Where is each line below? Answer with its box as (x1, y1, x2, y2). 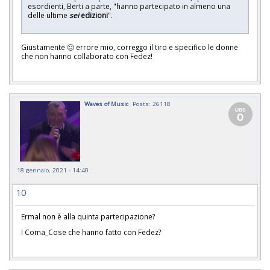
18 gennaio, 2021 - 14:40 (17, 165, 89, 174)
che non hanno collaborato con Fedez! (21, 51, 152, 61)
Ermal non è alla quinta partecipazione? (21, 211, 155, 221)
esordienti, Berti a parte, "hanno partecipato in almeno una (28, 1, 230, 11)
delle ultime (28, 10, 69, 20)
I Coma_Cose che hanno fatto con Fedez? (21, 227, 161, 237)
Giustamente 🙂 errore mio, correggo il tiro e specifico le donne (21, 42, 238, 52)
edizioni (79, 10, 108, 20)
